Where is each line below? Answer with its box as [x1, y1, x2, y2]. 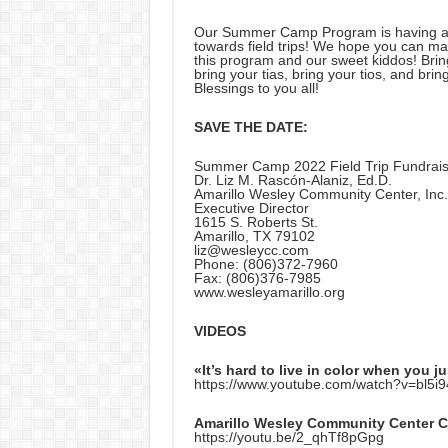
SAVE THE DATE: [193, 119, 308, 136]
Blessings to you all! [193, 80, 319, 97]
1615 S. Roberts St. [193, 214, 318, 231]
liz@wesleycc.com [193, 242, 309, 259]
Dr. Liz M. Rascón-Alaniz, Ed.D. [193, 172, 392, 189]
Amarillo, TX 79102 [193, 228, 315, 245]
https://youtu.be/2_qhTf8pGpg [193, 429, 384, 446]
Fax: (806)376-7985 [193, 270, 321, 287]
